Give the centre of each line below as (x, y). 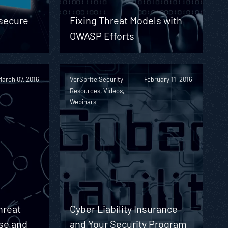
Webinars (83, 102)
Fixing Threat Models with (126, 20)
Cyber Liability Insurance (123, 208)
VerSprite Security (96, 79)
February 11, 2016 (168, 79)
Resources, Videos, (97, 90)
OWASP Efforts (102, 35)
